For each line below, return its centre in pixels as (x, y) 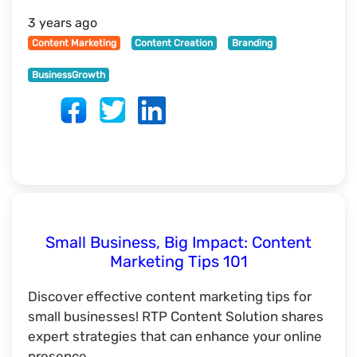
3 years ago (63, 23)
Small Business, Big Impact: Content (178, 242)
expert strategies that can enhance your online (175, 336)
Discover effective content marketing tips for (170, 296)
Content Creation (174, 43)
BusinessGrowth (68, 75)
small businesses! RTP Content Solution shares (176, 316)
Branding (252, 43)
